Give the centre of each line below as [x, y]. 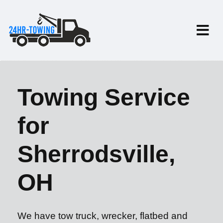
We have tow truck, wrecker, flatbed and [103, 216]
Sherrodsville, [96, 154]
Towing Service [104, 97]
